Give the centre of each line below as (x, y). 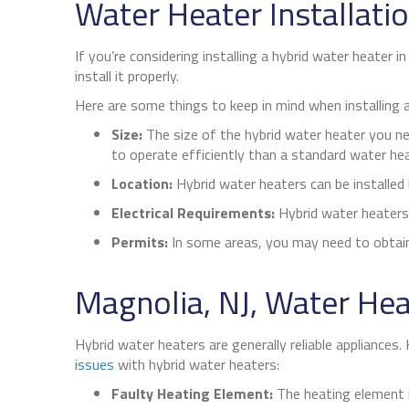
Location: (142, 184)
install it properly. (127, 76)
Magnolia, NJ (163, 302)
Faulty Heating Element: (194, 394)
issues (94, 365)
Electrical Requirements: (195, 213)
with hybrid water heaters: (197, 365)
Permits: (140, 242)
